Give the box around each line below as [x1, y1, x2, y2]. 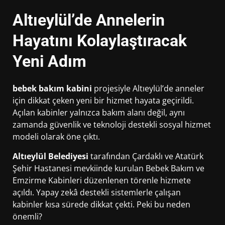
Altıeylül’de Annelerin [13, 10, 165, 30]
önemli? [13, 211, 42, 222]
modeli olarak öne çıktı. [13, 131, 100, 143]
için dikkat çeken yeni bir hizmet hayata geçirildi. [13, 95, 194, 106]
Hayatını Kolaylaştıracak [13, 31, 187, 50]
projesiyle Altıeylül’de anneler [92, 83, 204, 94]
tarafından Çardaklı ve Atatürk [88, 151, 203, 162]
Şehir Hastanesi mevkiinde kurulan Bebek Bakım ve [13, 163, 204, 174]
